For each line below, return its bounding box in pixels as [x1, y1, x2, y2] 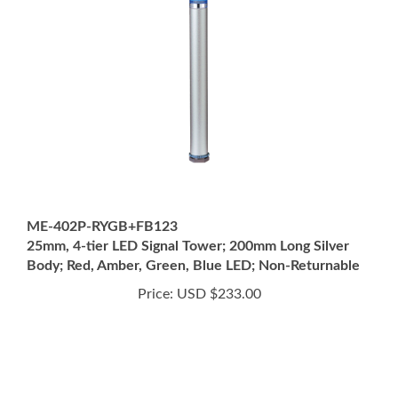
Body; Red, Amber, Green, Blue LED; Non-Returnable [27, 238, 360, 252]
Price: [137, 267, 173, 281]
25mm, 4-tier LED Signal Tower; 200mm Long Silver [27, 219, 349, 233]
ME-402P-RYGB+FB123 [27, 199, 178, 213]
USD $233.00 [172, 267, 261, 281]
